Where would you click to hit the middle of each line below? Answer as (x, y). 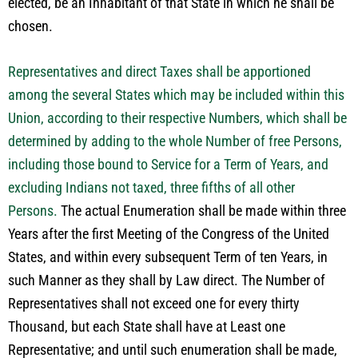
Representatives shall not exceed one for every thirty (154, 303)
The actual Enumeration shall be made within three (203, 211)
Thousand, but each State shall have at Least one (147, 326)
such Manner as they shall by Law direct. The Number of (167, 280)
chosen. (30, 26)
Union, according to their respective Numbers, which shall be (177, 118)
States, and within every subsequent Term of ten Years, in (168, 257)
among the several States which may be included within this (176, 95)
